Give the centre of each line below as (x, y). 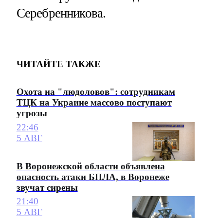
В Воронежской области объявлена (91, 166)
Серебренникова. (61, 13)
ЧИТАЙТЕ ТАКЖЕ (58, 64)
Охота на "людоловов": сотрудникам (96, 92)
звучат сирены (47, 187)
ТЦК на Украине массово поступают (94, 103)
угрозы (32, 113)
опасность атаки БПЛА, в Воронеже (93, 177)
